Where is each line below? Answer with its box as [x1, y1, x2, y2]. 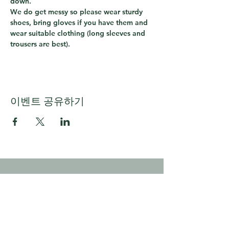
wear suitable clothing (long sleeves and [10, 29, 147, 38]
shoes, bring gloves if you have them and [10, 18, 150, 27]
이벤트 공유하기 [10, 95, 84, 107]
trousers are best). [10, 39, 70, 49]
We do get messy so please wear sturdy [10, 7, 145, 16]
